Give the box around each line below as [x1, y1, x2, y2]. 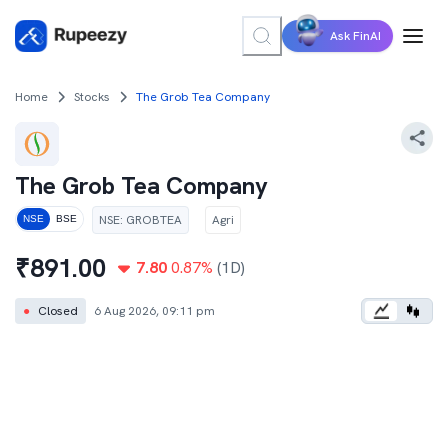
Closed [38, 303, 78, 319]
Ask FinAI [330, 28, 381, 44]
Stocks [74, 89, 110, 105]
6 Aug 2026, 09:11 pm [94, 303, 215, 319]
